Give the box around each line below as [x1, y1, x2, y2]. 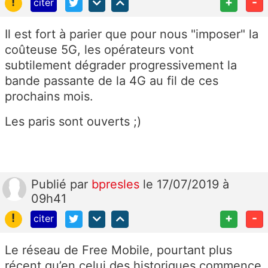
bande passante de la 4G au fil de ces [5, 73, 218, 88]
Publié [31, 176, 70, 191]
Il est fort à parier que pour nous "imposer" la [5, 26, 258, 41]
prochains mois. [5, 89, 93, 103]
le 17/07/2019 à [143, 176, 229, 191]
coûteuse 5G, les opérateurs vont [5, 42, 194, 57]
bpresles [92, 176, 143, 191]
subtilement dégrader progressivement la [5, 57, 237, 72]
